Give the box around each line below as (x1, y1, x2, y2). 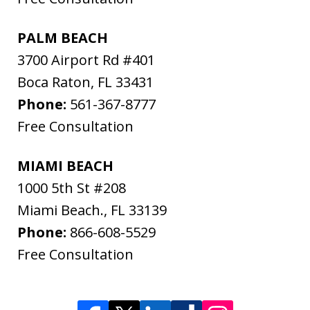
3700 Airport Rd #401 (17, 51, 155, 70)
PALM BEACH (17, 28, 108, 48)
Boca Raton (17, 73, 91, 92)
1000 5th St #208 (17, 179, 126, 198)
